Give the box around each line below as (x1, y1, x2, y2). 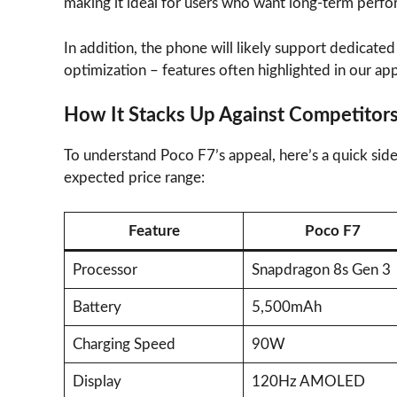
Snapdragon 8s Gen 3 (251, 261, 391, 277)
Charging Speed (72, 336, 175, 352)
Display (72, 373, 121, 389)
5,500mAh (251, 299, 322, 315)
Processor (72, 261, 137, 277)
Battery (72, 299, 121, 315)
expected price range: (64, 170, 205, 186)
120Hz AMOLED (251, 373, 365, 389)
